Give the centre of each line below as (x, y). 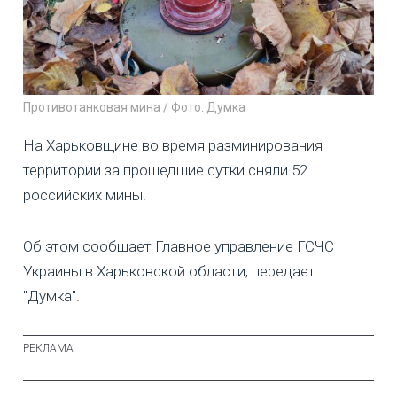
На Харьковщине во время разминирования (173, 146)
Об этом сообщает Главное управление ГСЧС (179, 247)
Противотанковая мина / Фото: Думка (134, 108)
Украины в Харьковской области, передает (169, 272)
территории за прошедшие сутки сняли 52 (165, 171)
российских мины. (85, 195)
